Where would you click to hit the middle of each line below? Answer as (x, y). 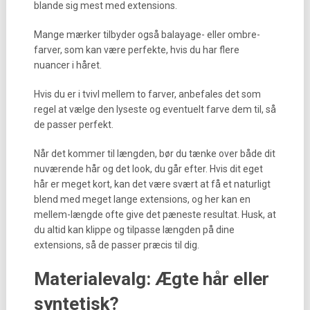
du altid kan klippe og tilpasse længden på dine (134, 230)
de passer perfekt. (73, 125)
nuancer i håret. (67, 65)
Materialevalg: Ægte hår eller (151, 279)
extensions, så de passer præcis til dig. (116, 245)
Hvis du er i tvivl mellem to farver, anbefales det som (147, 94)
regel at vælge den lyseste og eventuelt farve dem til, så (155, 109)
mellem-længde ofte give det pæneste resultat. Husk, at (155, 215)
